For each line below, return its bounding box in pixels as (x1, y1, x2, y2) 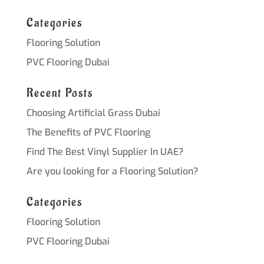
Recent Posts (26, 85, 93, 101)
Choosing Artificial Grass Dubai (26, 106, 160, 119)
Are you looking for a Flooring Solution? (26, 164, 198, 177)
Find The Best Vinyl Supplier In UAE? (26, 145, 183, 158)
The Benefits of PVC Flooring (26, 126, 150, 138)
